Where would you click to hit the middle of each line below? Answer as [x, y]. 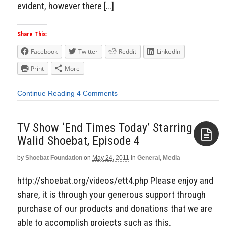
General [149, 158]
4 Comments [97, 94]
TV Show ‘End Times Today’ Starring [105, 127]
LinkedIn [168, 52]
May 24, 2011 [111, 158]
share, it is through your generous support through [111, 194]
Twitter [88, 52]
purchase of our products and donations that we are [115, 208]
